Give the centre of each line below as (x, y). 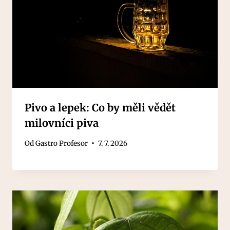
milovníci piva (62, 123)
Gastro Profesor (62, 143)
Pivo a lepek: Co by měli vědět (100, 108)
